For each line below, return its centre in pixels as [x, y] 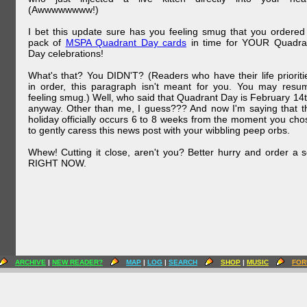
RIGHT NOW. [57, 163]
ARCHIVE [30, 262]
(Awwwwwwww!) [63, 10]
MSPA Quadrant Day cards [126, 42]
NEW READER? [77, 262]
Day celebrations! [65, 53]
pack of [47, 42]
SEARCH [183, 262]
